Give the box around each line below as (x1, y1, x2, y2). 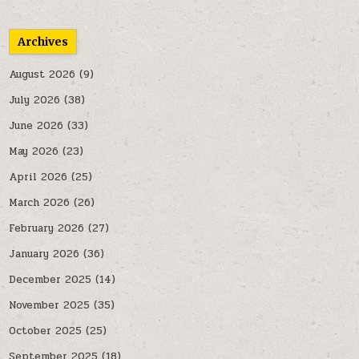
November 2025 (9, 297, 91, 314)
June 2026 (9, 118, 64, 135)
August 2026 (9, 67, 76, 83)
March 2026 (9, 195, 71, 212)
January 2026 (9, 246, 80, 263)
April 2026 (9, 169, 68, 186)
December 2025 (9, 272, 92, 288)
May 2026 (9, 143, 59, 160)
